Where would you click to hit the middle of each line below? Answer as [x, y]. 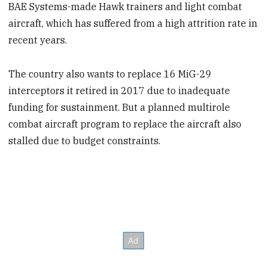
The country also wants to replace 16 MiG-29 [110, 74]
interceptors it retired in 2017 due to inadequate [119, 90]
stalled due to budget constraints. [85, 140]
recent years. [38, 40]
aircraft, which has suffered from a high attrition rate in [133, 23]
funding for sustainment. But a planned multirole [119, 107]
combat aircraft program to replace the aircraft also [125, 124]
